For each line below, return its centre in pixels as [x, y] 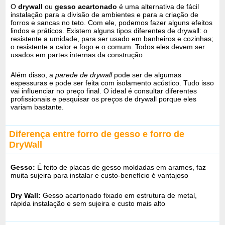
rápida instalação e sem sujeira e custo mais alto [88, 203]
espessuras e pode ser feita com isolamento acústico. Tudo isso [113, 83]
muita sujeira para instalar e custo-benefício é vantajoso [100, 175]
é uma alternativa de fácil [158, 6]
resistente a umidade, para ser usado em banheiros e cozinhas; [112, 38]
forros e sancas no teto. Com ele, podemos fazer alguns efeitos [112, 22]
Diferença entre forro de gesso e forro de [97, 134]
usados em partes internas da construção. [78, 54]
